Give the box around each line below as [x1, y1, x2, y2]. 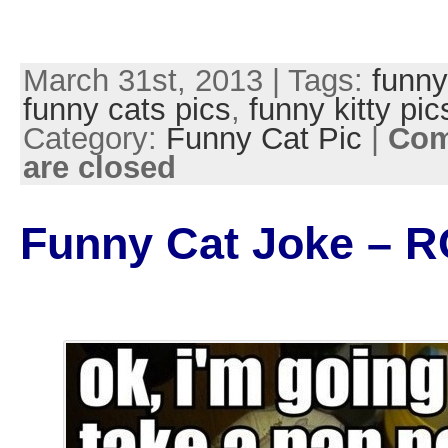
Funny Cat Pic [165, 121, 362, 157]
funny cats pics [22, 92, 231, 128]
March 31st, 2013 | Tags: [22, 63, 372, 99]
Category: [22, 121, 166, 157]
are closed [22, 150, 176, 186]
